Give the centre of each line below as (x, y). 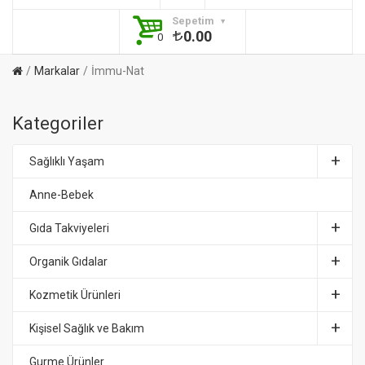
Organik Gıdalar (68, 262)
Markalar (57, 71)
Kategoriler (58, 123)
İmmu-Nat (118, 71)
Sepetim (195, 21)
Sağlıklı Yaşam (67, 161)
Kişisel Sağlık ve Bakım (87, 328)
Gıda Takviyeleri (69, 228)
